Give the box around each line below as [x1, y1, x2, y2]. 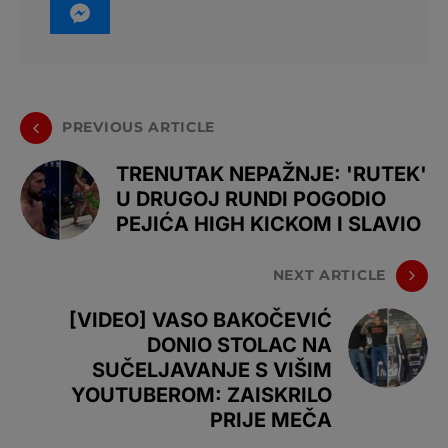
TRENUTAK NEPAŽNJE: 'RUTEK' [116, 162, 427, 187]
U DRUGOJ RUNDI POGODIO [116, 187, 386, 212]
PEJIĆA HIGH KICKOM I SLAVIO [116, 212, 421, 237]
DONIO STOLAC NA [147, 332, 332, 357]
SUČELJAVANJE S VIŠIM [92, 357, 332, 382]
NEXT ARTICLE [272, 266, 386, 285]
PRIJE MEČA [210, 407, 332, 432]
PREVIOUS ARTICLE [62, 118, 216, 137]
